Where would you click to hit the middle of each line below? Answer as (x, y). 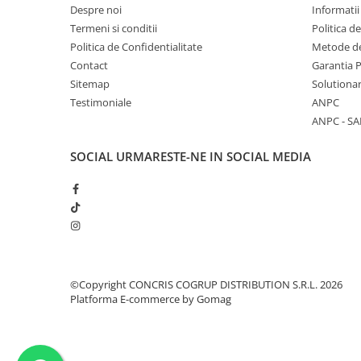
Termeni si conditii (114, 29)
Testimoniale (101, 103)
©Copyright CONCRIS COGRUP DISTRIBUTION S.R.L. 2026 (206, 285)
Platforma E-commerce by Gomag (151, 299)
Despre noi (96, 10)
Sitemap (90, 84)
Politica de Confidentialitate (136, 47)
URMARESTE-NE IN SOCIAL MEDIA (214, 157)
